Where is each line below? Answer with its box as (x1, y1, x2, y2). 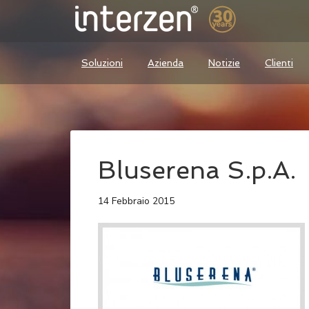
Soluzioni (81, 57, 123, 68)
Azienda (148, 57, 183, 68)
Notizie (208, 57, 240, 68)
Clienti (265, 57, 293, 68)
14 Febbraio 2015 (98, 195, 175, 208)
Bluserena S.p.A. (98, 155, 296, 186)
